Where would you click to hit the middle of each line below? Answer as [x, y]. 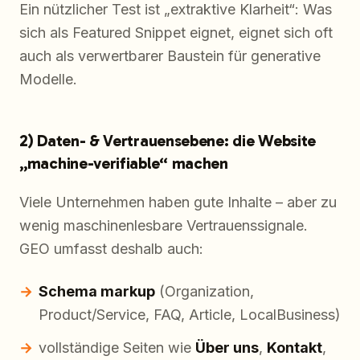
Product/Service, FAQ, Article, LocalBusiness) [190, 315]
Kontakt [295, 348]
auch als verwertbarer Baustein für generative [170, 56]
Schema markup [97, 292]
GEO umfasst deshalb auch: [111, 249]
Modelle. [48, 80]
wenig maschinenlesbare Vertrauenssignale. [164, 226]
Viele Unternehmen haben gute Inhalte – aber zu [178, 202]
